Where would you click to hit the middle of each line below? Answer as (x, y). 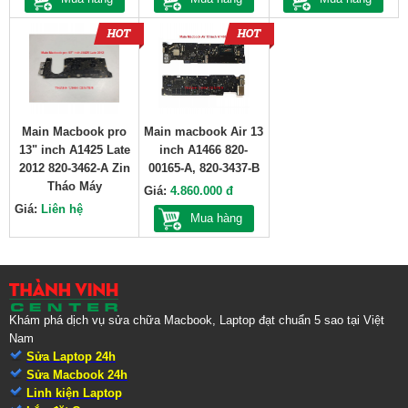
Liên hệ (62, 209)
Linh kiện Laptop (74, 393)
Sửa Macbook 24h (77, 375)
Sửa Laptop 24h (71, 357)
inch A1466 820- (204, 150)
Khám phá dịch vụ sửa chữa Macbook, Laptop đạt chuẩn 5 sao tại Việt (197, 320)
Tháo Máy (74, 186)
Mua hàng (216, 218)
